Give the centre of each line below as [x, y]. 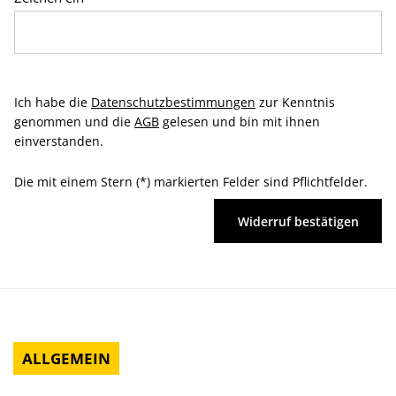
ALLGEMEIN [66, 358]
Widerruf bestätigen [298, 221]
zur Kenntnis [295, 102]
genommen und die [74, 122]
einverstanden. [59, 141]
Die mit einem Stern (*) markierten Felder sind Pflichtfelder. [191, 182]
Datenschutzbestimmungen [173, 102]
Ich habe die [53, 102]
